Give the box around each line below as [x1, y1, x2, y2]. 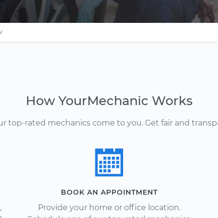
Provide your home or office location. [37, 203, 181, 212]
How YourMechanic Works [25, 93, 193, 108]
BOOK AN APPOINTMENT [60, 188, 158, 197]
